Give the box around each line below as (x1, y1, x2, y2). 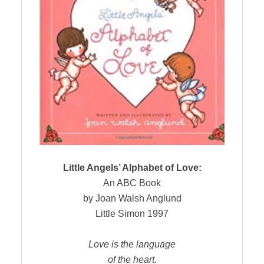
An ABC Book (103, 178, 161, 189)
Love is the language (88, 239, 176, 250)
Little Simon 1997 (95, 209, 169, 219)
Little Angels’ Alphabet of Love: (62, 163, 202, 173)
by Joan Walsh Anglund (82, 193, 181, 204)
